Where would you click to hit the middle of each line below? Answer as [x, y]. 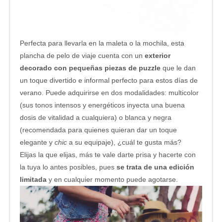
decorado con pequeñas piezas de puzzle [90, 68]
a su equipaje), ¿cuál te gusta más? [124, 142]
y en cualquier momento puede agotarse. [112, 179]
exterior [157, 55]
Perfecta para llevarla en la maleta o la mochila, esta [102, 43]
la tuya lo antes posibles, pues [68, 167]
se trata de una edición [155, 167]
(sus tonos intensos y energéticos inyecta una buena [102, 105]
